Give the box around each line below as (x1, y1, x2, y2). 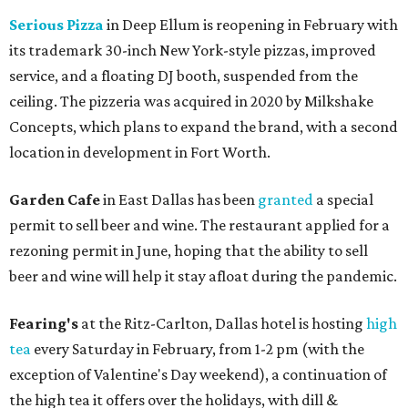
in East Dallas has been (100, 190, 258, 209)
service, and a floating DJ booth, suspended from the (9, 66, 358, 85)
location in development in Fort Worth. (9, 143, 270, 161)
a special (313, 190, 373, 209)
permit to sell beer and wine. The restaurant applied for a (9, 216, 390, 234)
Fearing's (9, 314, 78, 332)
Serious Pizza (9, 15, 104, 34)
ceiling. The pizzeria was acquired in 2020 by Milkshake (9, 92, 373, 110)
